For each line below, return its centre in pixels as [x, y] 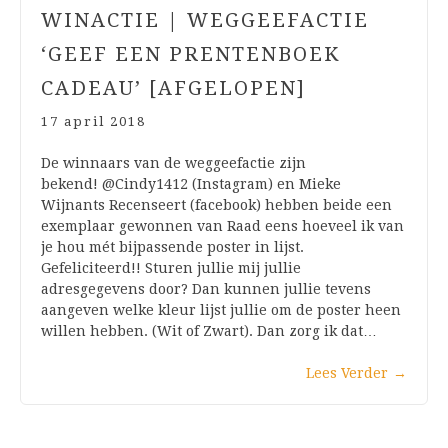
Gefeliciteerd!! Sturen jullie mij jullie [171, 268]
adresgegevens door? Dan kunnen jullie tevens [206, 289]
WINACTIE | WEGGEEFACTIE [205, 20]
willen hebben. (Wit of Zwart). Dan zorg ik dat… [209, 331]
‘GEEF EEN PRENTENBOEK [190, 54]
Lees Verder [347, 373]
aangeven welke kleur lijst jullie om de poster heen [221, 310]
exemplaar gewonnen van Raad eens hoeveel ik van [222, 226]
